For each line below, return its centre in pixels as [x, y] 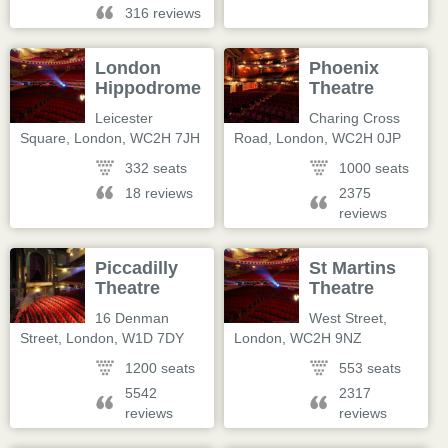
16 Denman [132, 318]
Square [43, 138]
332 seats [156, 168]
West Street [346, 318]
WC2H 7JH [165, 138]
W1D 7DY [153, 338]
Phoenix [344, 68]
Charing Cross [355, 118]
